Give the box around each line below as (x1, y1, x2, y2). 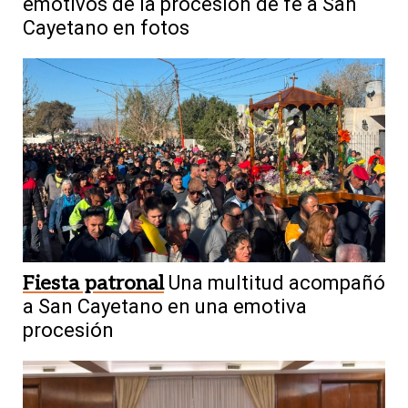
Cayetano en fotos (23, 16, 189, 40)
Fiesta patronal (23, 270, 164, 295)
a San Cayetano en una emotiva (23, 294, 307, 318)
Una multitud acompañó (168, 270, 385, 294)
